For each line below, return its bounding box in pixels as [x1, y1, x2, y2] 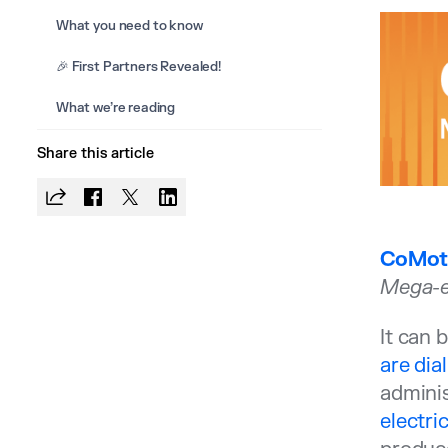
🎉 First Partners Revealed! [55, 58, 222, 76]
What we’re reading [55, 99, 176, 117]
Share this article [37, 145, 155, 163]
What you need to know [55, 17, 203, 35]
